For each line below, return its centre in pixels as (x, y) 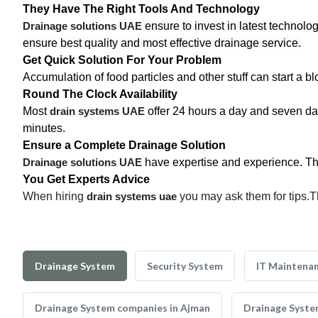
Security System (185, 266)
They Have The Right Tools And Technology (141, 9)
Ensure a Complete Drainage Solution (124, 145)
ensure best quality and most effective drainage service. (162, 43)
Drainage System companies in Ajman (122, 308)
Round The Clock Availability (100, 94)
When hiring (55, 196)
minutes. (44, 128)
